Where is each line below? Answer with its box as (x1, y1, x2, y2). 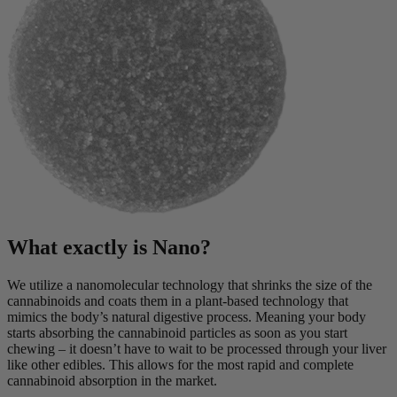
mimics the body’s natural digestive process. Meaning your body (7, 308, 366, 324)
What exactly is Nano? (7, 236, 211, 260)
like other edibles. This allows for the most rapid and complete (7, 356, 354, 372)
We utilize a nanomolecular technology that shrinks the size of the (7, 276, 372, 292)
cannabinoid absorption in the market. (7, 372, 217, 388)
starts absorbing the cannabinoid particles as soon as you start (7, 324, 347, 340)
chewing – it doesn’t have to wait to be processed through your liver (7, 340, 386, 356)
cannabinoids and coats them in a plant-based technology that (7, 292, 348, 308)
